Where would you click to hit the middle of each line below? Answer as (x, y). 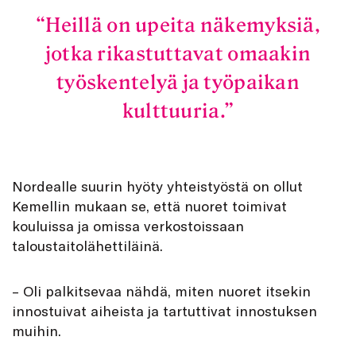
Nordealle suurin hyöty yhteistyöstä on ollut (157, 186)
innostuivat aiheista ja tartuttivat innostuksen (164, 311)
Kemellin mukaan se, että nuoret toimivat (149, 206)
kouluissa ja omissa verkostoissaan (128, 226)
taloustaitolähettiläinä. (87, 246)
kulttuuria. (173, 110)
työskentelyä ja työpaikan (178, 82)
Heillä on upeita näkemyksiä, (183, 25)
